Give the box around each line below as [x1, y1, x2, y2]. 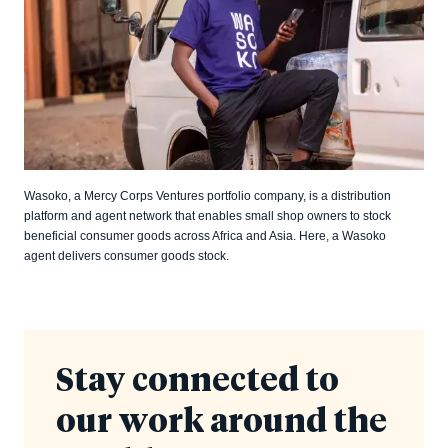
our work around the [56, 407, 387, 440]
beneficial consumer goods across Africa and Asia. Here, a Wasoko [24, 229, 386, 244]
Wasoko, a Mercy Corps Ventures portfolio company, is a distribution [24, 189, 391, 204]
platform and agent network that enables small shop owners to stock [24, 209, 391, 224]
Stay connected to [56, 366, 339, 399]
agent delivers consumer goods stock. [24, 249, 229, 264]
